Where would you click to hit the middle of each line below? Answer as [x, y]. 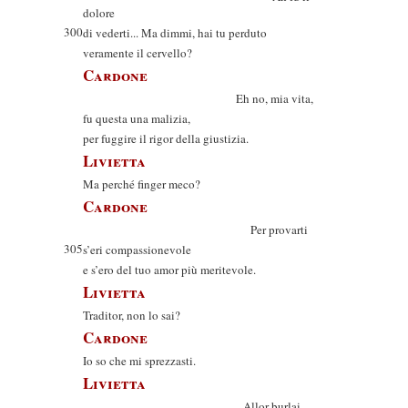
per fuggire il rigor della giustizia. [166, 138]
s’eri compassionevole [137, 250]
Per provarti [195, 229]
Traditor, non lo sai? [132, 315]
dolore [99, 13]
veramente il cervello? [138, 53]
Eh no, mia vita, [198, 98]
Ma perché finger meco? [142, 184]
